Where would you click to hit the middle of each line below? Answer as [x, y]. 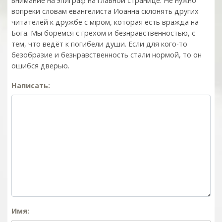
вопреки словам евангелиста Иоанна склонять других [105, 11]
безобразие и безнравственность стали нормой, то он [107, 55]
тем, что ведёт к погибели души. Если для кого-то [99, 44]
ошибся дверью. [40, 65]
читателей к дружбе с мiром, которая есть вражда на [105, 22]
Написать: [31, 85]
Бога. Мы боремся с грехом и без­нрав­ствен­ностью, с [103, 33]
